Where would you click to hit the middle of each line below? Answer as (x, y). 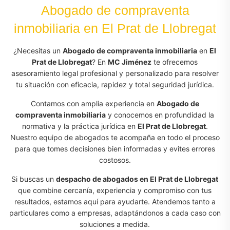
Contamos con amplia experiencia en (93, 103)
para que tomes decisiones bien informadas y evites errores (115, 149)
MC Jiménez (130, 62)
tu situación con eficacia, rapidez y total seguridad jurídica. (115, 84)
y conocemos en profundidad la (160, 115)
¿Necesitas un (38, 51)
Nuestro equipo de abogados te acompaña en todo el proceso (115, 137)
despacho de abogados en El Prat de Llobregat (137, 179)
